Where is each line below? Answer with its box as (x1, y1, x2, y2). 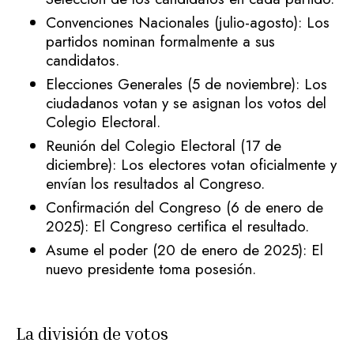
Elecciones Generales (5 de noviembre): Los (46, 73, 327, 95)
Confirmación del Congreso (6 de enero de (46, 196, 323, 218)
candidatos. (46, 49, 119, 71)
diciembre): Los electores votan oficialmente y (46, 153, 337, 175)
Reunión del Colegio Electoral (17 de (46, 134, 281, 156)
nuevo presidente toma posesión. (46, 258, 256, 280)
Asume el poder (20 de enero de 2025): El (46, 239, 323, 261)
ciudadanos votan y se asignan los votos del (46, 92, 326, 114)
